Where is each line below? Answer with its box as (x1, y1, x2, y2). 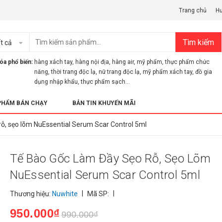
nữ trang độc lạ (99, 68, 140, 75)
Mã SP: (85, 190, 111, 198)
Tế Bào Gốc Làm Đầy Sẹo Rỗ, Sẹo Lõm (9, 152, 211, 166)
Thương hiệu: (9, 190, 52, 198)
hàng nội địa (75, 58, 109, 65)
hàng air (112, 58, 134, 65)
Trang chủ (179, 7, 207, 14)
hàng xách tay (34, 58, 72, 65)
